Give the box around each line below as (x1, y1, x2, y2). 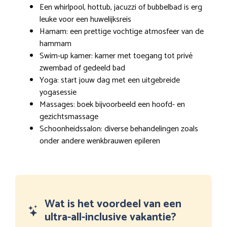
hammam (40, 37, 71, 51)
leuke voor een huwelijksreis (40, 13, 131, 27)
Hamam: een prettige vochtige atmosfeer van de (40, 25, 204, 39)
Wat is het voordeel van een (45, 195, 181, 214)
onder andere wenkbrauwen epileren (40, 134, 160, 148)
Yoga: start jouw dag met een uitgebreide (40, 73, 180, 88)
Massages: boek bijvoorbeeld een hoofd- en (40, 98, 185, 112)
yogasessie (40, 86, 77, 100)
